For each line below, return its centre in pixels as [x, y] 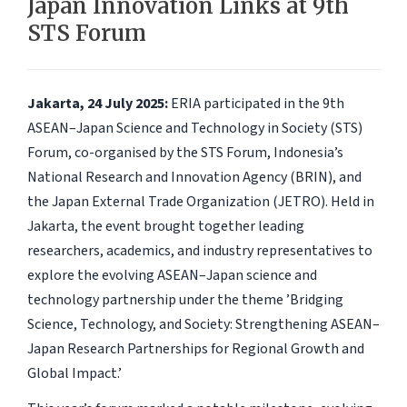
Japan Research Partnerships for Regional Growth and [195, 349]
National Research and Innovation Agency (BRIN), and [194, 178]
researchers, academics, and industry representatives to [199, 251]
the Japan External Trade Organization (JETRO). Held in [200, 202]
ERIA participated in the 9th [256, 104]
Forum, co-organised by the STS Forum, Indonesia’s [185, 153]
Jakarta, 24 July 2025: [97, 104]
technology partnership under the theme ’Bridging [185, 300]
